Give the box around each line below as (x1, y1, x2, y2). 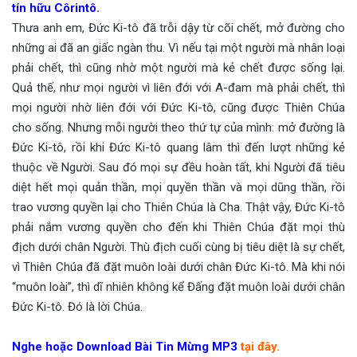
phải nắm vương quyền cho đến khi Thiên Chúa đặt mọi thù (12, 219, 345, 234)
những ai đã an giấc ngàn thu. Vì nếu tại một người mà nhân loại (12, 40, 345, 55)
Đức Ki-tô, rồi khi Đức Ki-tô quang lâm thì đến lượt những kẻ (12, 139, 345, 155)
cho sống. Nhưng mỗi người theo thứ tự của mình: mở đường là (12, 120, 345, 135)
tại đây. (241, 339, 283, 354)
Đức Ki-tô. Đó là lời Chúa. (12, 299, 143, 314)
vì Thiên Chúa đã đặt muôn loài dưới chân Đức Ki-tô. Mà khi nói (12, 259, 345, 274)
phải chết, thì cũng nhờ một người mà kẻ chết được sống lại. (12, 60, 345, 75)
